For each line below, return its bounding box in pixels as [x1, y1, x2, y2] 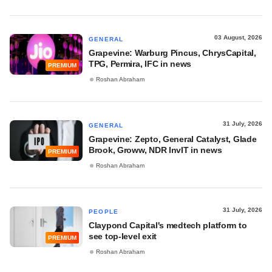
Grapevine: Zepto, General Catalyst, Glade [89, 134, 257, 144]
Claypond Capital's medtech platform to [89, 220, 247, 230]
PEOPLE [89, 208, 119, 215]
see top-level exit [89, 231, 157, 241]
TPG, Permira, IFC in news [89, 59, 192, 69]
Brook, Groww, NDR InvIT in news [89, 145, 222, 155]
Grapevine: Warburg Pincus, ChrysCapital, [89, 48, 256, 58]
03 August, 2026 [214, 34, 262, 41]
